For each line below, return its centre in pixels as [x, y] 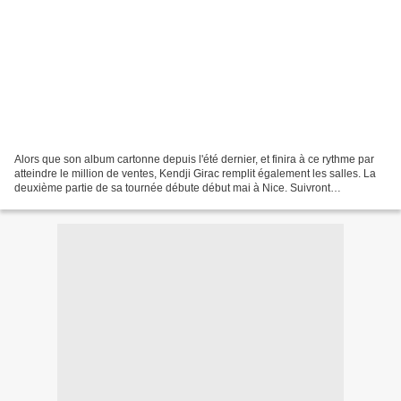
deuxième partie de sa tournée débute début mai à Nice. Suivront [172, 188]
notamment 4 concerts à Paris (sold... [104, 203]
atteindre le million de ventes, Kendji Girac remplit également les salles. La [195, 174]
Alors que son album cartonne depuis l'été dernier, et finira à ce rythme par [194, 160]
